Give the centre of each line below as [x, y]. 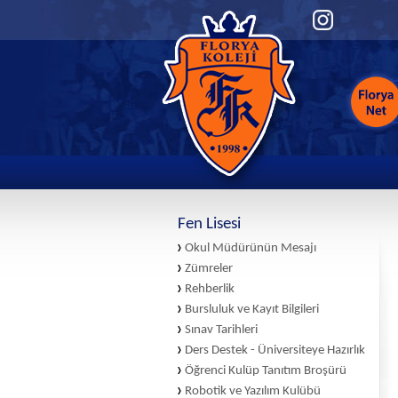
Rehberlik [210, 289]
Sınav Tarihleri [221, 330]
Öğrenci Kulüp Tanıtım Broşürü [266, 371]
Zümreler [209, 269]
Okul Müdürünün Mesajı [251, 248]
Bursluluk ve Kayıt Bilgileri [252, 310]
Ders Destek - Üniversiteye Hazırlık [275, 350]
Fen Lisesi [209, 224]
